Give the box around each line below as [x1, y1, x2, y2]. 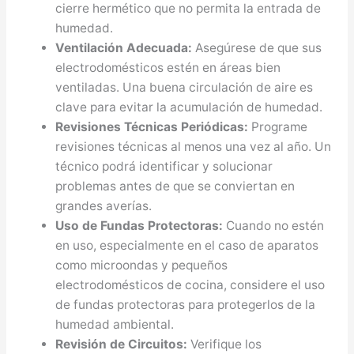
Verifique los [187, 337, 262, 352]
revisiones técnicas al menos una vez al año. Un [55, 139, 332, 155]
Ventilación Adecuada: [55, 40, 193, 56]
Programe [248, 119, 308, 135]
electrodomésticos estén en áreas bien [55, 60, 281, 76]
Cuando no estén [223, 218, 325, 234]
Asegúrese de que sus [192, 40, 322, 56]
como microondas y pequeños [55, 258, 228, 273]
